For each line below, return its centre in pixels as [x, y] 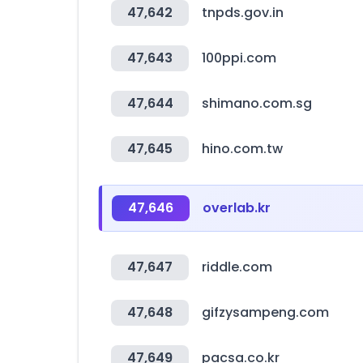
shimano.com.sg [257, 103]
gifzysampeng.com [265, 312]
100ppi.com [239, 58]
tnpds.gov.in [243, 13]
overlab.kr [237, 208]
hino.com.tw [242, 149]
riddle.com [237, 267]
